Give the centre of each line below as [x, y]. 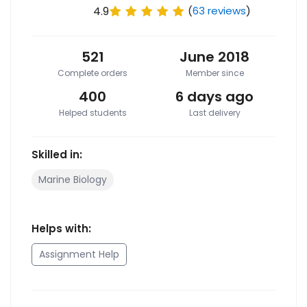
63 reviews [219, 11]
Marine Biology [73, 180]
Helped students [93, 113]
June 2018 [214, 57]
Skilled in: [57, 155]
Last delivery [214, 113]
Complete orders [93, 73]
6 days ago [214, 97]
